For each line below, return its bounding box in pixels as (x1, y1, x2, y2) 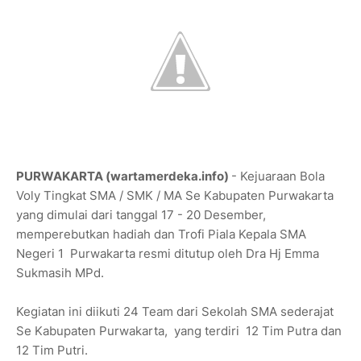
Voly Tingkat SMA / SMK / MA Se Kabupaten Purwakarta (16, 188, 334, 204)
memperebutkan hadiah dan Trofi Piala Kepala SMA (16, 226, 306, 243)
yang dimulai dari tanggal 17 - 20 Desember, (16, 207, 269, 223)
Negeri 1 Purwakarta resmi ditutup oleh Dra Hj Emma (16, 246, 319, 262)
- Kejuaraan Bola (231, 168, 325, 185)
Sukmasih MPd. (16, 265, 104, 281)
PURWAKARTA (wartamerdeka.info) (16, 168, 231, 185)
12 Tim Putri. (16, 342, 88, 359)
